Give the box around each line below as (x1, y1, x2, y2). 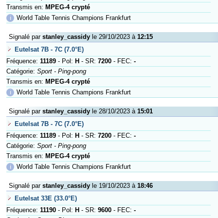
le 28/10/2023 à (90, 108, 137, 115)
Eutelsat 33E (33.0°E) (15, 195, 77, 202)
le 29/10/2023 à (90, 33, 137, 40)
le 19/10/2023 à (90, 182, 137, 189)
